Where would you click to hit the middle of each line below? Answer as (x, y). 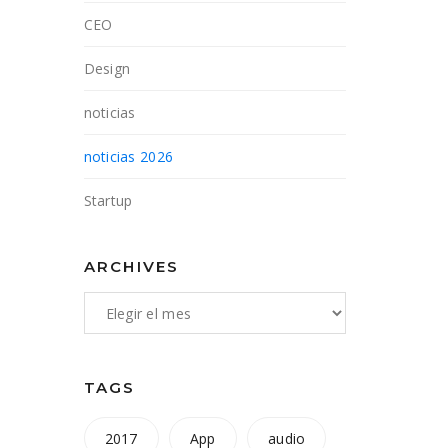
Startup (108, 200)
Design (107, 68)
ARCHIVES (131, 266)
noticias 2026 (128, 156)
